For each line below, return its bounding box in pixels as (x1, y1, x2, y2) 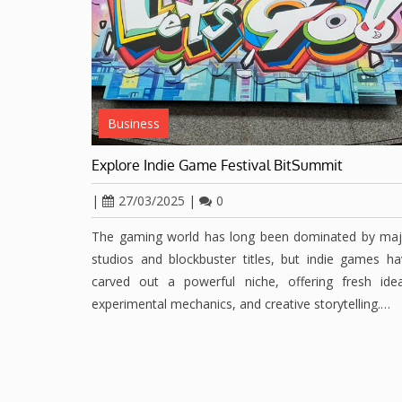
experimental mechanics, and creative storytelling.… (92, 295, 390, 313)
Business (108, 115, 160, 133)
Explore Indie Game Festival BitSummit (92, 156, 343, 175)
